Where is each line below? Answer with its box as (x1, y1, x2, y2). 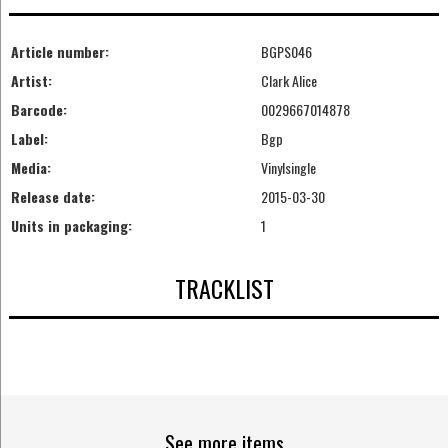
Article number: (10, 41, 109, 63)
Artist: (10, 70, 52, 92)
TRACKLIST (174, 269, 274, 306)
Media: (10, 157, 51, 179)
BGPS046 (260, 41, 312, 63)
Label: (10, 128, 48, 150)
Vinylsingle (260, 157, 316, 179)
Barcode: (10, 99, 67, 121)
